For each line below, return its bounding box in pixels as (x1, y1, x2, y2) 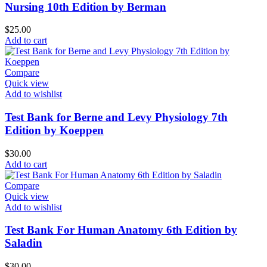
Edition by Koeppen (5, 124, 104, 137)
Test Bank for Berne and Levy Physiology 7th (5, 111, 228, 124)
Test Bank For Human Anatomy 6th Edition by (5, 223, 237, 237)
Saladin (5, 237, 42, 250)
